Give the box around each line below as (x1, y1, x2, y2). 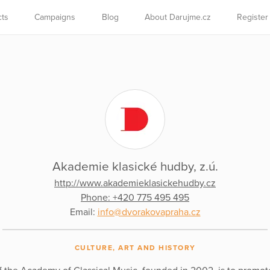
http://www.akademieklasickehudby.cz (54, 177, 216, 189)
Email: (69, 206, 98, 218)
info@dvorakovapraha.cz (97, 206, 201, 218)
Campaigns (34, 12, 76, 22)
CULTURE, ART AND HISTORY (74, 243, 196, 252)
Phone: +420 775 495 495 (81, 191, 189, 204)
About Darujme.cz (144, 12, 211, 22)
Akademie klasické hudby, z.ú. (52, 159, 218, 174)
